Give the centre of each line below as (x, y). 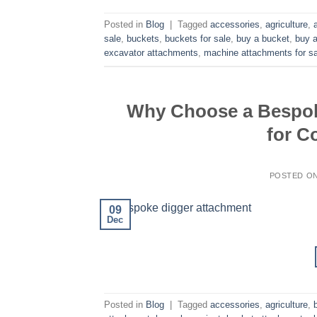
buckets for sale (198, 39)
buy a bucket (263, 39)
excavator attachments (151, 53)
